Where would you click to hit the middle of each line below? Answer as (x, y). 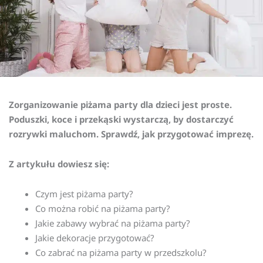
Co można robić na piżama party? (103, 209)
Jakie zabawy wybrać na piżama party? (113, 223)
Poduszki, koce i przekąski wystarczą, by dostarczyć (121, 119)
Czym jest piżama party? (84, 194)
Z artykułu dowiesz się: (59, 163)
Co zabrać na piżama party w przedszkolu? (121, 253)
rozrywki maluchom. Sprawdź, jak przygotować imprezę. (131, 134)
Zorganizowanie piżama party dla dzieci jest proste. (120, 104)
